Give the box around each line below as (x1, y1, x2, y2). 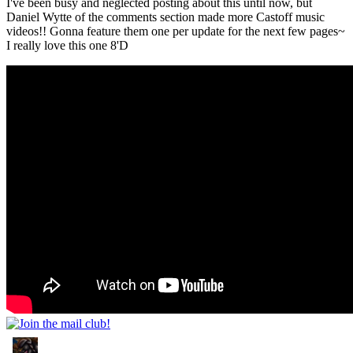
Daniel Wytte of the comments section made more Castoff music (6, 9, 325, 24)
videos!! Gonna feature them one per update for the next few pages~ (6, 24, 345, 38)
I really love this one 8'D (6, 38, 128, 52)
